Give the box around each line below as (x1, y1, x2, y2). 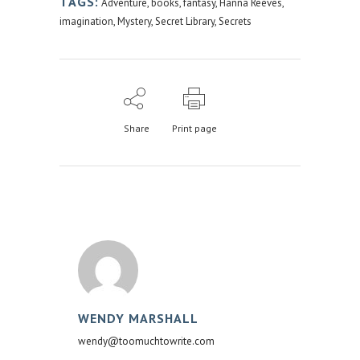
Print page (171, 121, 217, 134)
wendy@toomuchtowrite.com (78, 333, 215, 348)
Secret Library (155, 14, 215, 28)
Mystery (117, 14, 151, 28)
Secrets (219, 14, 252, 28)
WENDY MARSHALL (78, 309, 198, 326)
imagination (59, 14, 113, 28)
